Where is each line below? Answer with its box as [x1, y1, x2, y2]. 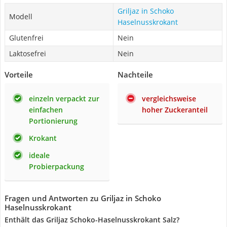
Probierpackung [29, 162, 84, 171]
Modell [9, 12, 32, 21]
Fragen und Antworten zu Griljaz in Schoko [5, 193, 161, 203]
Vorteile [5, 69, 33, 80]
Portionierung [29, 116, 78, 126]
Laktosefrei [9, 49, 46, 58]
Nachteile [118, 69, 153, 80]
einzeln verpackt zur [29, 94, 99, 103]
